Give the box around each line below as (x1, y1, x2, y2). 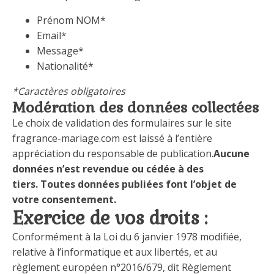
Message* (37, 44, 84, 57)
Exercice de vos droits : (12, 206, 207, 230)
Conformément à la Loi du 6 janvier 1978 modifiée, (12, 230, 242, 243)
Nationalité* (37, 59, 94, 73)
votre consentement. (12, 193, 116, 206)
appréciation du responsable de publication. (12, 147, 213, 160)
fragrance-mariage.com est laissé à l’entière (12, 131, 212, 145)
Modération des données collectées (12, 98, 259, 117)
